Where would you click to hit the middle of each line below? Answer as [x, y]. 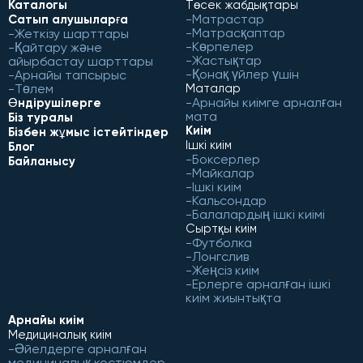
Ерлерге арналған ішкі [261, 284]
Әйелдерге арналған [81, 348]
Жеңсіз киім [226, 270]
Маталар [213, 88]
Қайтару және [58, 47]
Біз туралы [41, 117]
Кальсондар [229, 200]
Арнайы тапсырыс [70, 75]
